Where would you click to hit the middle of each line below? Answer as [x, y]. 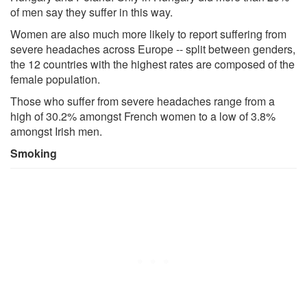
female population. [55, 79]
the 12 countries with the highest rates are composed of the [152, 64]
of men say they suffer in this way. [91, 12]
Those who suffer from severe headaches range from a [143, 101]
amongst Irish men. [56, 131]
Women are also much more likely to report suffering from [148, 34]
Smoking [34, 153]
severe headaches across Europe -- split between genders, [153, 49]
